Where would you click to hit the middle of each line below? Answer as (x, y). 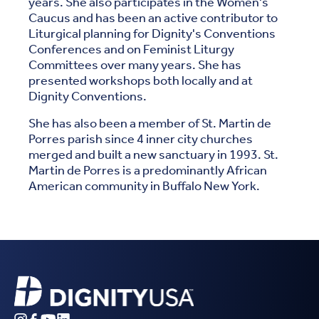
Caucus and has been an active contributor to (153, 19)
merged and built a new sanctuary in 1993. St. (153, 155)
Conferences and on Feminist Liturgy (131, 50)
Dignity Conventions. (88, 97)
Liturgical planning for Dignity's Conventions (152, 34)
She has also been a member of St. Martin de (150, 124)
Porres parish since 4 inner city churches (141, 140)
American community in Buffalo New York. (144, 187)
